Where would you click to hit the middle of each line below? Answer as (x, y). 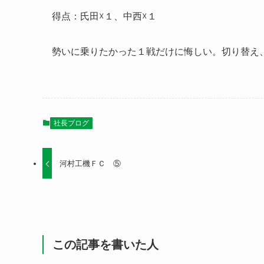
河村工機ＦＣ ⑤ (90, 163)
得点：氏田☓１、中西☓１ (104, 16)
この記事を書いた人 (105, 245)
